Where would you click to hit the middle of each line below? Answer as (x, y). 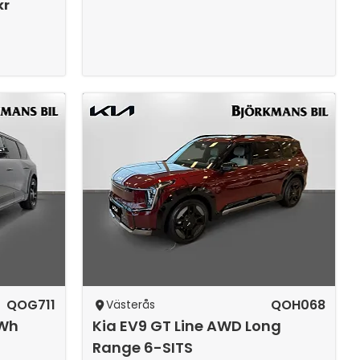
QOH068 (298, 305)
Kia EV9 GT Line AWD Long (187, 326)
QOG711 (31, 305)
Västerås (131, 305)
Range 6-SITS (143, 348)
